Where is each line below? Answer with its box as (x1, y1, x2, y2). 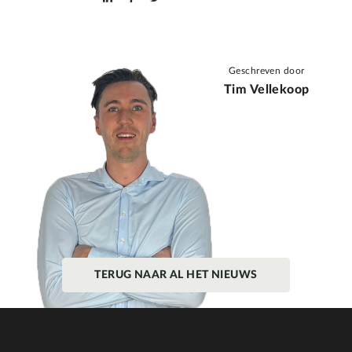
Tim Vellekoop (224, 83, 310, 97)
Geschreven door (229, 66, 305, 76)
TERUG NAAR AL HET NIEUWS (94, 269, 258, 281)
